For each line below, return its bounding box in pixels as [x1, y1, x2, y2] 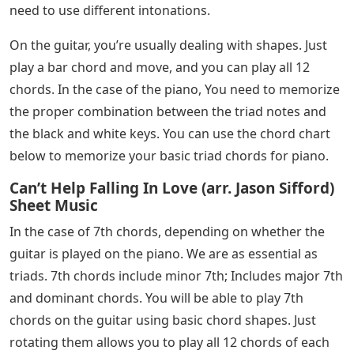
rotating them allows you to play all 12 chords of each [9, 333, 330, 352]
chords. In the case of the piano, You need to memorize [9, 81, 340, 99]
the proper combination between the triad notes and [9, 103, 326, 121]
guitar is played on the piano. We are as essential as [9, 245, 318, 263]
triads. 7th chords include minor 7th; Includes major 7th [9, 267, 343, 285]
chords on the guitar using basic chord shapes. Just [9, 311, 316, 330]
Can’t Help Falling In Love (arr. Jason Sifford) [9, 178, 334, 199]
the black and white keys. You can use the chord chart [9, 125, 330, 143]
